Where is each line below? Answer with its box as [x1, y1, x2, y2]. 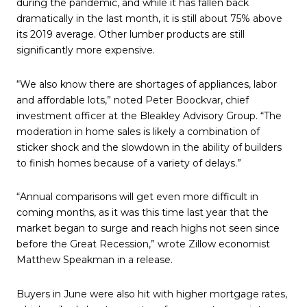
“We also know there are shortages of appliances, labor [16, 77, 277, 90]
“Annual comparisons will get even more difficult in [16, 191, 258, 204]
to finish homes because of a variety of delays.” [16, 156, 241, 169]
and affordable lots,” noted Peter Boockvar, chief [16, 93, 249, 106]
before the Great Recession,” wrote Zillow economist [16, 238, 270, 251]
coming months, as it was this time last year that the [16, 206, 269, 219]
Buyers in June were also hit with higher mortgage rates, [16, 288, 287, 301]
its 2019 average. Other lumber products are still [16, 28, 245, 41]
